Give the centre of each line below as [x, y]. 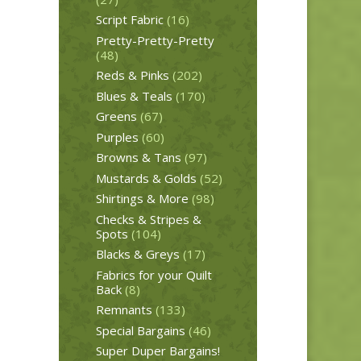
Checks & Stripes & [148, 219]
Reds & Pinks [132, 75]
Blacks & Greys [137, 254]
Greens [116, 116]
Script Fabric [129, 20]
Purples [117, 137]
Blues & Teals [134, 95]
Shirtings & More [142, 199]
